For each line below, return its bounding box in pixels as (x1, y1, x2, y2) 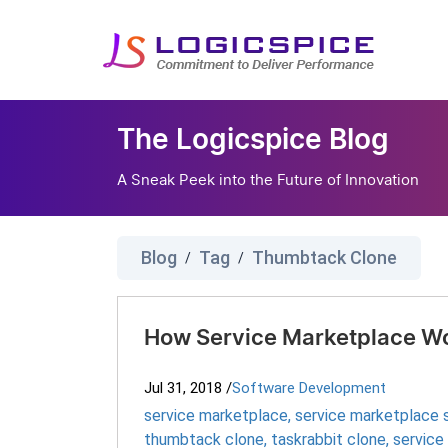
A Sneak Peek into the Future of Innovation (117, 170, 419, 189)
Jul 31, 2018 (144, 379, 222, 397)
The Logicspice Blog (117, 127, 389, 155)
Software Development (232, 379, 386, 397)
